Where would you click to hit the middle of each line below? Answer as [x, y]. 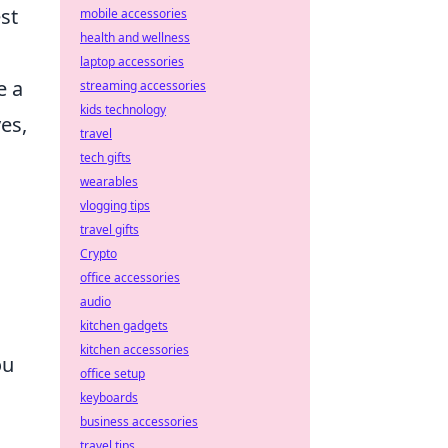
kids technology [123, 109]
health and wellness [135, 37]
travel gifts [109, 229]
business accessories [139, 421]
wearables [109, 181]
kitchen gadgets [124, 325]
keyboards [109, 397]
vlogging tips [115, 205]
